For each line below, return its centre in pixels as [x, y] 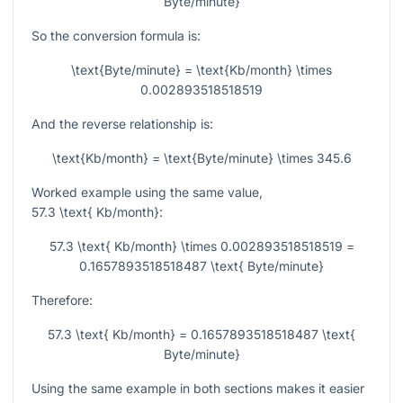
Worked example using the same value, [147, 193]
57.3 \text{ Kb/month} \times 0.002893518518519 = [201, 246]
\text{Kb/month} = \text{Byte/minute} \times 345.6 [201, 158]
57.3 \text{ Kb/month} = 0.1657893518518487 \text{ [201, 335]
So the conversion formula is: [116, 36]
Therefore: [62, 300]
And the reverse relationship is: [122, 124]
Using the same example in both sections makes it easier [198, 389]
